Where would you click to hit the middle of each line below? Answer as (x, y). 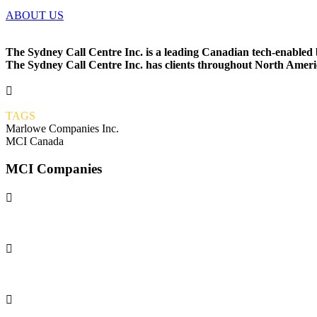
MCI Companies (54, 168)
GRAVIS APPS (43, 274)
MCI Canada (35, 141)
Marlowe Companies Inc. (62, 128)
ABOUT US (35, 15)
